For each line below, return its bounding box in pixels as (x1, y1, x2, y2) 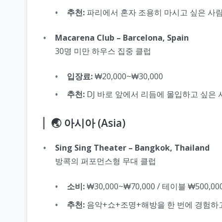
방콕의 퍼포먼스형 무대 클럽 (55, 156, 156, 167)
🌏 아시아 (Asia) (51, 116, 125, 130)
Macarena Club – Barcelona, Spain (55, 32, 189, 43)
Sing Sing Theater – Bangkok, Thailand (55, 142, 210, 154)
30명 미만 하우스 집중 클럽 (55, 45, 151, 56)
